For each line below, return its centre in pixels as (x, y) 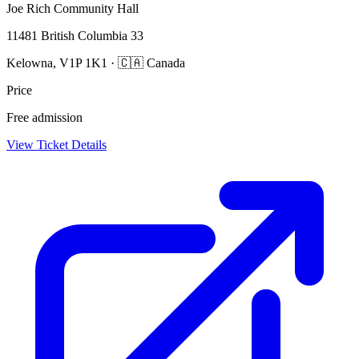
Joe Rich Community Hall (73, 9)
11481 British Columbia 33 (75, 36)
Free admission (44, 118)
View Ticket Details (56, 145)
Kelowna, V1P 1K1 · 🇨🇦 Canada (96, 63)
